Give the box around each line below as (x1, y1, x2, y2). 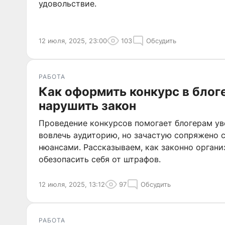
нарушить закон (39, 98, 136, 113)
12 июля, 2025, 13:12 (39, 180, 105, 188)
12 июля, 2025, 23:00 (39, 37, 107, 45)
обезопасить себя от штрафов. (39, 154, 161, 164)
